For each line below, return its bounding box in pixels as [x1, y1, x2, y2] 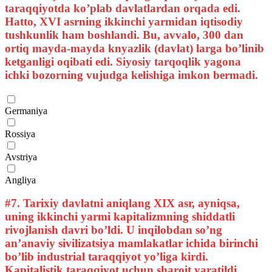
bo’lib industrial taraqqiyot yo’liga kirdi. [5, 250, 208, 263]
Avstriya [5, 151, 37, 162]
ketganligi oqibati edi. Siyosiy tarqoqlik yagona [5, 55, 241, 68]
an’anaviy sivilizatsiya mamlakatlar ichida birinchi [5, 237, 258, 250]
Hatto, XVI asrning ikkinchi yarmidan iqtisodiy [5, 15, 243, 28]
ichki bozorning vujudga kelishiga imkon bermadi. [5, 68, 258, 81]
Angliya [5, 174, 36, 185]
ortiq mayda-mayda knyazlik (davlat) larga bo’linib [5, 41, 264, 55]
